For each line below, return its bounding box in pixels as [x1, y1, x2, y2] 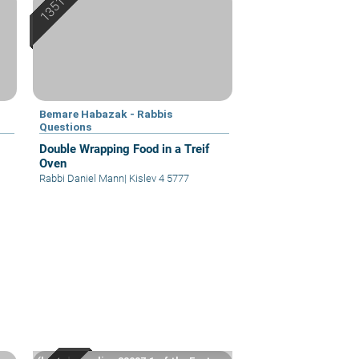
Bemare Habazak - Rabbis [39, 107, 173, 121]
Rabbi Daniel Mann [39, 172, 125, 185]
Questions [39, 120, 92, 134]
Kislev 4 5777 [127, 172, 190, 185]
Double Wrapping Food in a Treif [39, 142, 210, 157]
